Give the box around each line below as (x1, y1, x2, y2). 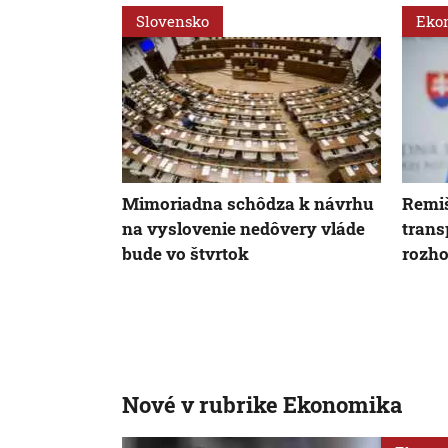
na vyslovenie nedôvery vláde (122, 217, 365, 241)
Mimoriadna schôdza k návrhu (122, 192, 374, 216)
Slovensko (136, 10, 209, 31)
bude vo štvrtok (122, 242, 249, 266)
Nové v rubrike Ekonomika (122, 390, 402, 420)
